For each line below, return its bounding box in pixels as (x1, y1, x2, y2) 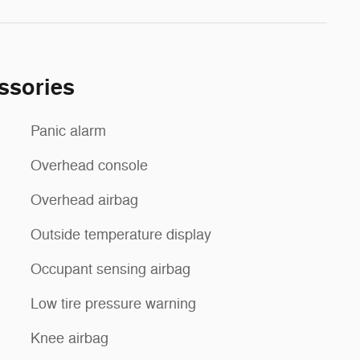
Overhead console (31, 156, 148, 174)
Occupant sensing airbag (31, 260, 190, 278)
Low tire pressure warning (31, 294, 196, 313)
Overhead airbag (31, 190, 138, 209)
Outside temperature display (31, 225, 211, 243)
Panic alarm (31, 121, 106, 140)
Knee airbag (31, 329, 108, 347)
